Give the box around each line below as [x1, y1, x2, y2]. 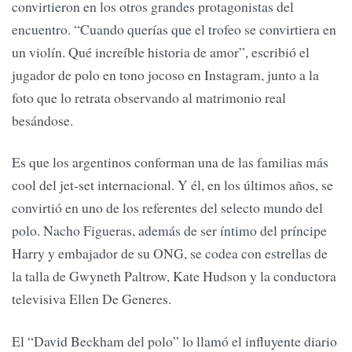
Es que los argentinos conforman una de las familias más [12, 152, 328, 172]
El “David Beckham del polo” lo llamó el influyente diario [12, 331, 337, 350]
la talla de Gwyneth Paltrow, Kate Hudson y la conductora [12, 266, 336, 286]
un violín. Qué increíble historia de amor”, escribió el [12, 42, 310, 62]
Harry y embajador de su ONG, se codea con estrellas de [12, 244, 328, 263]
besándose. [12, 111, 73, 130]
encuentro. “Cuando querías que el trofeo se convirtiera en [12, 20, 336, 39]
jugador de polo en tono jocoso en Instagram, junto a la [12, 65, 319, 85]
